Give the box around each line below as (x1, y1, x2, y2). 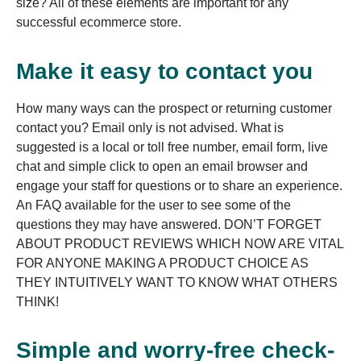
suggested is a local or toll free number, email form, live (16, 139, 328, 154)
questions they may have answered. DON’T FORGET (16, 217, 322, 231)
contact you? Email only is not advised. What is (16, 120, 284, 135)
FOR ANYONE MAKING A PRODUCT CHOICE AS (16, 255, 309, 270)
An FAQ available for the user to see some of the (16, 197, 291, 212)
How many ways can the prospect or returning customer (16, 101, 332, 115)
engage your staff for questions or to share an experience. (16, 178, 342, 193)
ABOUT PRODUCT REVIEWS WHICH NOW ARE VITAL (16, 236, 343, 251)
